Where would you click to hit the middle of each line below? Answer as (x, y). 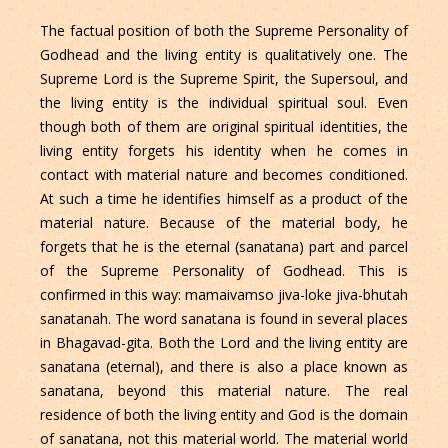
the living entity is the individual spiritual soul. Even (224, 103)
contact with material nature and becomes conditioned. (224, 175)
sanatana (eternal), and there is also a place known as (224, 367)
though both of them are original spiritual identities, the (224, 127)
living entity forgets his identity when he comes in (224, 151)
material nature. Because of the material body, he (224, 223)
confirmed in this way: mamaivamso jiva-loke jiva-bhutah (224, 295)
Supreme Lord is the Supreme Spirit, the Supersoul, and (224, 79)
